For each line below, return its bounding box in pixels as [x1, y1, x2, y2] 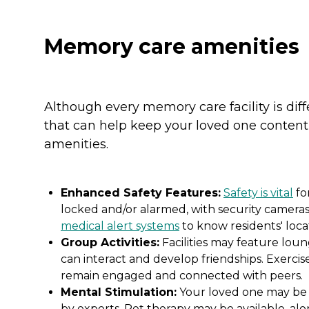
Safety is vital [223, 186, 293, 199]
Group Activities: [61, 235, 159, 249]
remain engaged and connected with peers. [61, 268, 303, 282]
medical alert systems [61, 219, 179, 232]
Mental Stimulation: [61, 285, 177, 299]
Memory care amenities [44, 33, 299, 59]
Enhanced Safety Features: [61, 186, 221, 199]
